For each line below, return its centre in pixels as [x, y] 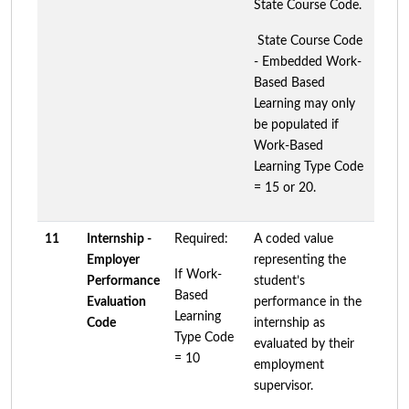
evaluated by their [304, 344]
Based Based [289, 83]
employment [289, 365]
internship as [289, 323]
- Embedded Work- [308, 62]
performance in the [308, 302]
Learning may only [304, 104]
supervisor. [283, 386]
